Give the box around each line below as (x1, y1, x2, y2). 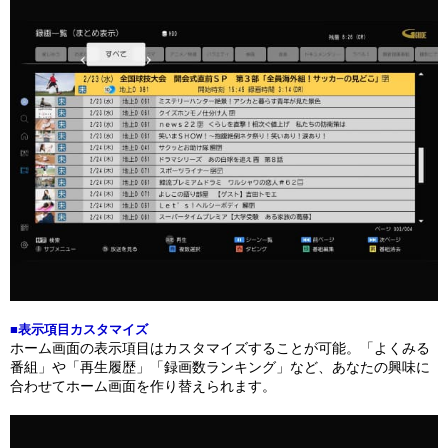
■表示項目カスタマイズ (10, 321, 148, 337)
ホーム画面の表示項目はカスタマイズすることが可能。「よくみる (10, 339, 430, 356)
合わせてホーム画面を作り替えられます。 (10, 377, 276, 394)
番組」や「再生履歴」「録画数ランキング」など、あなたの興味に (10, 358, 430, 375)
